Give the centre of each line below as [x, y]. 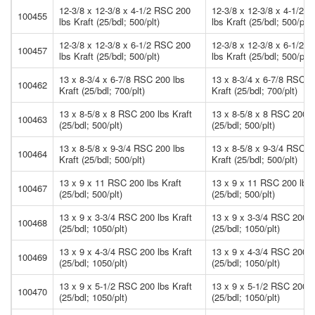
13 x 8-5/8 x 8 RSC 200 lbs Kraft [126, 113]
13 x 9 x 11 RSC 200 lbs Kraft [120, 182]
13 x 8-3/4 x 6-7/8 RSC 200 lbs [122, 79]
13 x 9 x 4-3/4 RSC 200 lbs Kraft [126, 251]
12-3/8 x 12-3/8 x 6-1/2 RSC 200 [125, 44]
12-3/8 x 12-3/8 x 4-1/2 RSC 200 [125, 10]
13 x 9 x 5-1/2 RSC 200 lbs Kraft [126, 285]
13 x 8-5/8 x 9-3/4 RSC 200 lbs [122, 148]
